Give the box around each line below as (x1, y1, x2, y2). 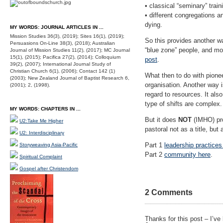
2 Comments (145, 188, 193, 197)
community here (164, 151, 211, 158)
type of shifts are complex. (145, 100, 222, 108)
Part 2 (145, 151, 164, 158)
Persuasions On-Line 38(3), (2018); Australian (10, 40, 115, 46)
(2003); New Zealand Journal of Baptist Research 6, (10, 75, 129, 81)
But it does (145, 116, 178, 123)
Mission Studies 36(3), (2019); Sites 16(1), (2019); (10, 33, 124, 39)
